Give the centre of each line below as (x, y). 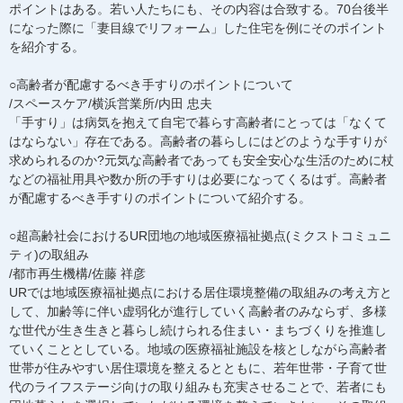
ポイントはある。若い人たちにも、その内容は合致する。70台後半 (199, 9)
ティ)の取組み (49, 255)
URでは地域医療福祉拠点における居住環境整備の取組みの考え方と (201, 292)
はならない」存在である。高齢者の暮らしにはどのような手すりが (198, 141)
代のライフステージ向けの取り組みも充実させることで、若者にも (198, 387)
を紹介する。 (47, 47)
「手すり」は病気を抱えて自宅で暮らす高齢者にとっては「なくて (198, 122)
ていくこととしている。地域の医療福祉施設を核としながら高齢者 (198, 349)
